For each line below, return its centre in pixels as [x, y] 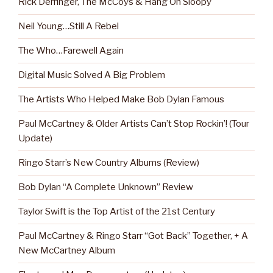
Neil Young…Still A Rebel [69, 27]
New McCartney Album [67, 251]
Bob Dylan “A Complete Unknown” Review [106, 187]
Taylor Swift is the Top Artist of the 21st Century [117, 212]
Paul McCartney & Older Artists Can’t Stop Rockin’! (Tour [134, 124]
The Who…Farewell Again [71, 51]
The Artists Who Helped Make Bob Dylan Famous [121, 100]
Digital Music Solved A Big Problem [92, 75]
